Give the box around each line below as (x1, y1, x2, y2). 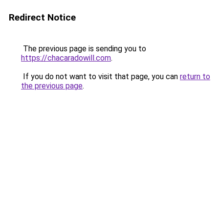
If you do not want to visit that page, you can (21, 72, 180, 81)
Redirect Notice (9, 12, 76, 23)
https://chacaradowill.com (21, 53, 111, 63)
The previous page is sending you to (21, 44, 146, 53)
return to (180, 72, 210, 81)
